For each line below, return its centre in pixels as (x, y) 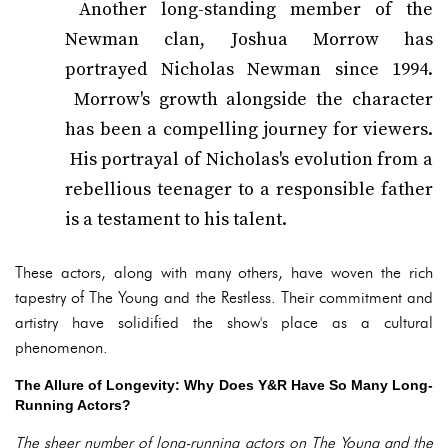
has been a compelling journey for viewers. (249, 129)
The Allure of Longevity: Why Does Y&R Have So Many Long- (224, 385)
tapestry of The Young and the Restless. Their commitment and (224, 297)
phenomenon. (61, 347)
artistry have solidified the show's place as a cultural (224, 322)
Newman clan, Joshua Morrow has (249, 39)
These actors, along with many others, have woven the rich (224, 272)
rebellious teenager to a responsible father (249, 189)
